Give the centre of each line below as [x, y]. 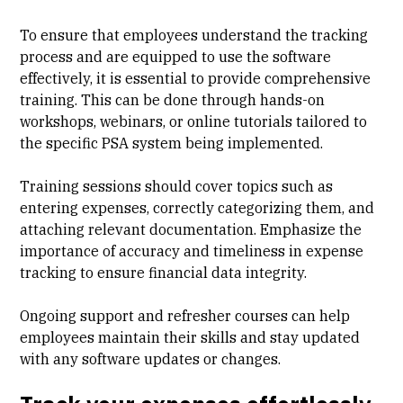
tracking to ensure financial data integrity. [164, 272]
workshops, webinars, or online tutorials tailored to [194, 121]
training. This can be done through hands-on [173, 99]
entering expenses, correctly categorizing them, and [197, 207]
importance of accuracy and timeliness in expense [192, 251]
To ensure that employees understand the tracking [194, 35]
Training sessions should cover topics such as [177, 186]
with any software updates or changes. [151, 358]
